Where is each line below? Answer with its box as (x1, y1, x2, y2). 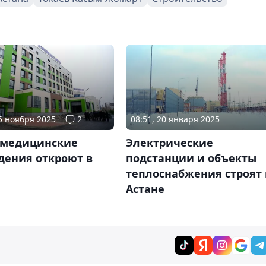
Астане (125, 181, 164, 196)
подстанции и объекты (125, 150, 256, 165)
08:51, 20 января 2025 (130, 113, 220, 125)
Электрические (125, 135, 213, 150)
